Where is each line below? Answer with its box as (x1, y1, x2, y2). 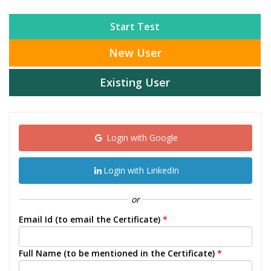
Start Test (110, 20, 160, 34)
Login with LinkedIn (103, 165, 179, 177)
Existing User (100, 75, 170, 90)
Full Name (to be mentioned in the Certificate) (19, 247, 215, 260)
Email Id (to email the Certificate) (19, 214, 160, 226)
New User (108, 45, 162, 60)
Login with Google (104, 132, 178, 144)
